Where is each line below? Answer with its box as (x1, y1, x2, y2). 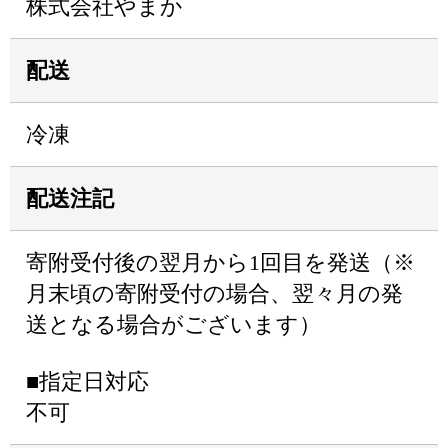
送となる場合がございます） (26, 312, 321, 337)
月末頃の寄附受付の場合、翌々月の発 (26, 281, 403, 306)
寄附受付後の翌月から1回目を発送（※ (26, 250, 415, 275)
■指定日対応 (26, 369, 149, 394)
